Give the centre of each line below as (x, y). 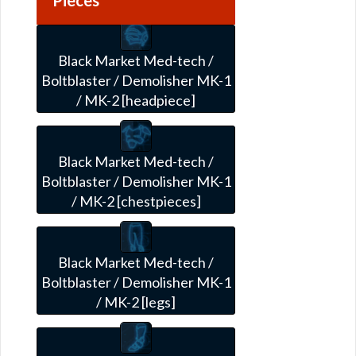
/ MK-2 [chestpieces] (136, 201)
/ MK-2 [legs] (136, 302)
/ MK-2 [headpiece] (136, 100)
